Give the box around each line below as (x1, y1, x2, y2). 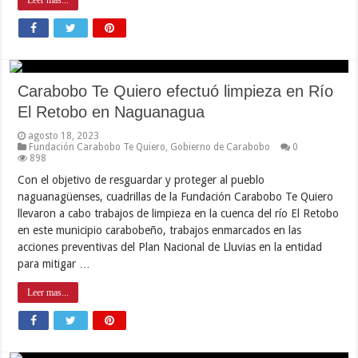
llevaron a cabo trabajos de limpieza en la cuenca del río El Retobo (18, 206, 340, 220)
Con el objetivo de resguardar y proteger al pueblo (18, 173, 265, 186)
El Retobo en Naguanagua (18, 102, 205, 121)
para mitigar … (18, 257, 91, 270)
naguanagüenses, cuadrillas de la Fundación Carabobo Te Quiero (18, 189, 334, 203)
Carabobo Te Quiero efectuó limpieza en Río (18, 82, 334, 100)
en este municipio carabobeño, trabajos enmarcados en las (18, 223, 302, 237)
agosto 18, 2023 (28, 129, 100, 141)
